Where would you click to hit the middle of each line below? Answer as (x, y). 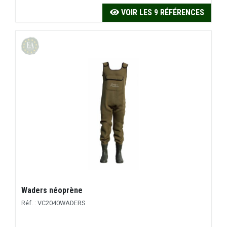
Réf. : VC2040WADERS (53, 203)
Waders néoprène (52, 191)
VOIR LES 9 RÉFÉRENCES (161, 13)
